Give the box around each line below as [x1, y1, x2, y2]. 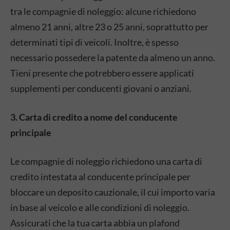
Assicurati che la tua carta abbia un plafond [10, 217, 180, 228]
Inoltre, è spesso [114, 36, 179, 48]
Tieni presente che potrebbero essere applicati [10, 67, 194, 79]
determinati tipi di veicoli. [10, 36, 112, 48]
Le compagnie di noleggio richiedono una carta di [10, 156, 202, 167]
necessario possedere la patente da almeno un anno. [10, 52, 215, 63]
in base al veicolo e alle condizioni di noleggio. [10, 202, 189, 213]
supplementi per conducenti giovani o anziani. [10, 83, 191, 94]
